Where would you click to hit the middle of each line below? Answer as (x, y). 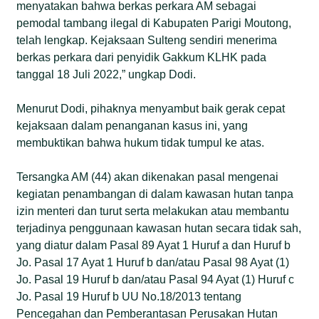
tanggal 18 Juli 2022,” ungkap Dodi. (106, 74)
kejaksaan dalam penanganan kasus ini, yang (132, 125)
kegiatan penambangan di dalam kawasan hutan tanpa (155, 194)
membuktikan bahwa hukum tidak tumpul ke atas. (141, 142)
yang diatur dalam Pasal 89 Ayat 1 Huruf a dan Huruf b (154, 245)
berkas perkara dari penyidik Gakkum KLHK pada (142, 57)
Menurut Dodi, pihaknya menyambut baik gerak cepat (151, 108)
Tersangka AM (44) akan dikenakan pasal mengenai (148, 177)
